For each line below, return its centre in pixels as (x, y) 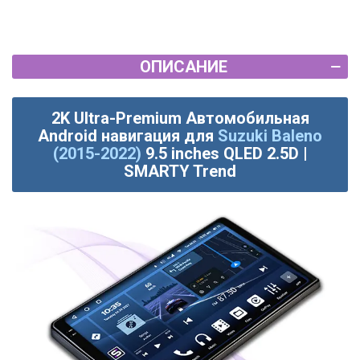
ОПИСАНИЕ (183, 67)
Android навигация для (128, 136)
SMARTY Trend (180, 172)
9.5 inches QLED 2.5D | (226, 154)
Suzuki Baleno (270, 136)
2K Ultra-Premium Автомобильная (180, 119)
